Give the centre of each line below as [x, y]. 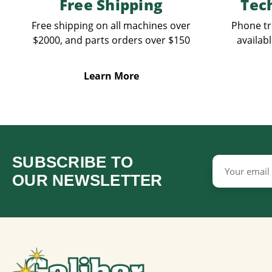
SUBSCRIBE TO [73, 162]
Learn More [111, 76]
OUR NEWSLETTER [87, 180]
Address [229, 174]
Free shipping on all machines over [111, 25]
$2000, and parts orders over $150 [111, 40]
